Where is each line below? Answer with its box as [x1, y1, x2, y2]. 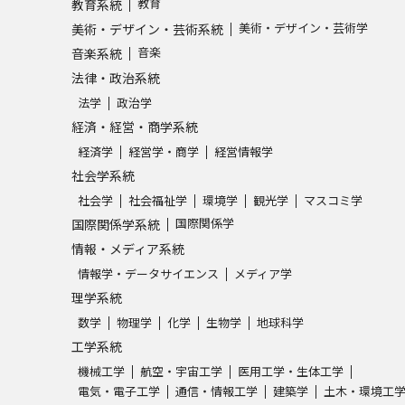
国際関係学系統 [71, 215, 160, 233]
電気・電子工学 [78, 382, 160, 400]
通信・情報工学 [175, 382, 258, 400]
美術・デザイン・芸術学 [239, 19, 368, 36]
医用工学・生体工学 [238, 363, 344, 380]
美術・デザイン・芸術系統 [71, 20, 223, 38]
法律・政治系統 [71, 69, 160, 87]
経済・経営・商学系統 [71, 118, 198, 136]
